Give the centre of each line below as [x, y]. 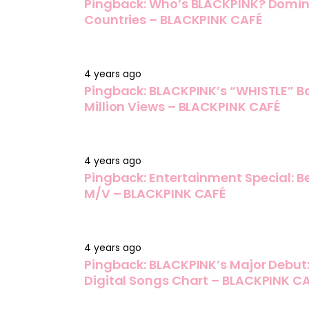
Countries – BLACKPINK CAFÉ [173, 19]
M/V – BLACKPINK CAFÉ [156, 193]
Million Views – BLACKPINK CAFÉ [183, 106]
